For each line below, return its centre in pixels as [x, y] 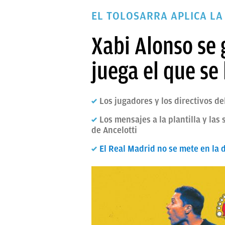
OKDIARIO [121, 28]
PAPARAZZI [123, 9]
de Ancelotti [114, 130]
